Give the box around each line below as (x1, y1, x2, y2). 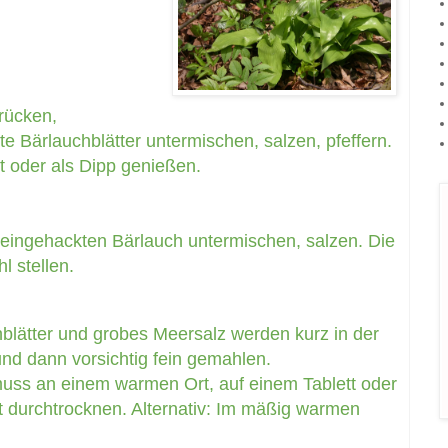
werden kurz (226, 323, 329, 344)
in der (334, 323, 379, 344)
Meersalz (153, 323, 226, 344)
